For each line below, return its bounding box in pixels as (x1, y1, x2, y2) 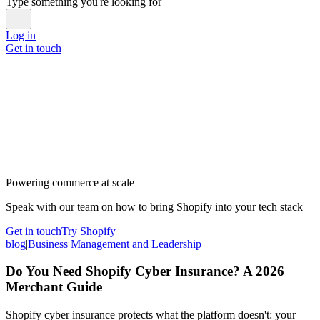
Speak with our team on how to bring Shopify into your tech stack (6, 200, 303, 213)
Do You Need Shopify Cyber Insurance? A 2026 (6, 264, 284, 279)
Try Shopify (61, 224, 116, 237)
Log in (6, 29, 36, 41)
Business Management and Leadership (28, 237, 201, 250)
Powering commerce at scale (6, 176, 134, 189)
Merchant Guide (6, 279, 102, 295)
